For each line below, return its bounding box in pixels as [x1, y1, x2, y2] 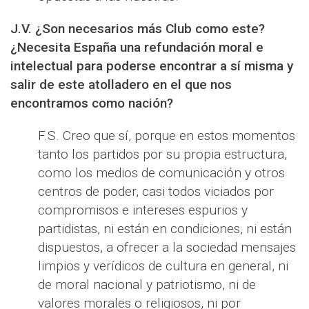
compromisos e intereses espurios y [38, 202, 248, 219]
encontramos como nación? [10, 95, 173, 112]
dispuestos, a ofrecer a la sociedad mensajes [38, 239, 296, 256]
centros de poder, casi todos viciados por [38, 183, 274, 200]
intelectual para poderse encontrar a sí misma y [10, 58, 293, 74]
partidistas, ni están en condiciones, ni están [38, 221, 292, 237]
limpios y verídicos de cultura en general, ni [38, 258, 288, 275]
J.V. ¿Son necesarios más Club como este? [10, 21, 265, 37]
